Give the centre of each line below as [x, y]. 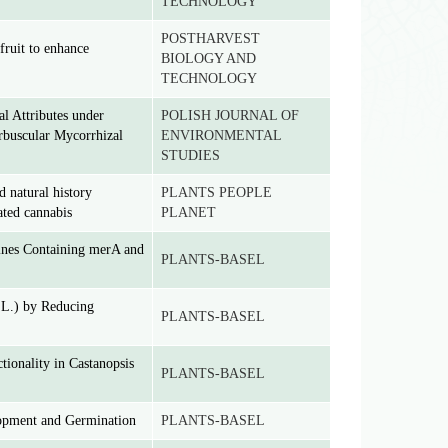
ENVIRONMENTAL [221, 135]
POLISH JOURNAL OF [230, 115]
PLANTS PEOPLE [216, 192]
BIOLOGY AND [208, 58]
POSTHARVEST [210, 38]
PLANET [188, 212]
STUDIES [190, 155]
